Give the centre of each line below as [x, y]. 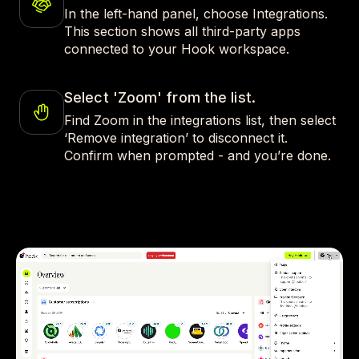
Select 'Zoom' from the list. [160, 97]
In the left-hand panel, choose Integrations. [196, 14]
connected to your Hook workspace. [177, 49]
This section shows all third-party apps [182, 31]
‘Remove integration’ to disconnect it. [176, 138]
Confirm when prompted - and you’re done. [198, 155]
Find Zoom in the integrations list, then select [200, 120]
